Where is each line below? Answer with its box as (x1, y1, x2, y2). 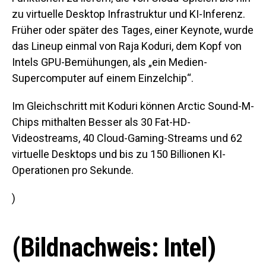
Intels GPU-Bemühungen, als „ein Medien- (12, 56, 207, 68)
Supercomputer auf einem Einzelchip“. (12, 72, 194, 84)
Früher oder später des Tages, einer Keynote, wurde (12, 24, 254, 36)
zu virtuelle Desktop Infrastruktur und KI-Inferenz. (12, 8, 245, 20)
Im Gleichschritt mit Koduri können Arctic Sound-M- (12, 100, 254, 112)
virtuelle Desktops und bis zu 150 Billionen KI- (12, 148, 226, 160)
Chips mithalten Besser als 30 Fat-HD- (12, 116, 191, 128)
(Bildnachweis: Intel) (12, 232, 216, 263)
